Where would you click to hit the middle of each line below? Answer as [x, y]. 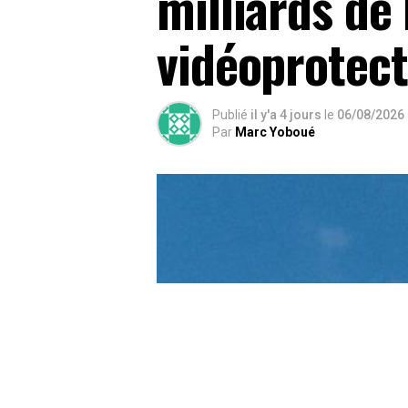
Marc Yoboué [275, 133]
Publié [230, 115]
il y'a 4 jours [287, 115]
